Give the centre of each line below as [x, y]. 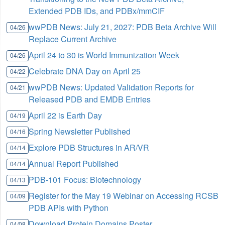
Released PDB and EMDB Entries [90, 99]
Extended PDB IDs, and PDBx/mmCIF [97, 11]
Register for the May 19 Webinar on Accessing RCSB [124, 196]
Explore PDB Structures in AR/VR [89, 148]
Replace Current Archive [73, 39]
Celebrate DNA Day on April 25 [85, 71]
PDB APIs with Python [69, 208]
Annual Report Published [74, 164]
